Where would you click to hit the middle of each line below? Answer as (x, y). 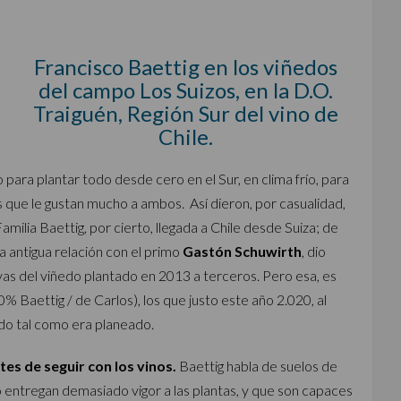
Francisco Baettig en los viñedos (186, 67)
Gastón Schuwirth (242, 251)
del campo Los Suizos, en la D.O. (186, 90)
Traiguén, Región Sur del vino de (186, 113)
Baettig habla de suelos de (257, 366)
